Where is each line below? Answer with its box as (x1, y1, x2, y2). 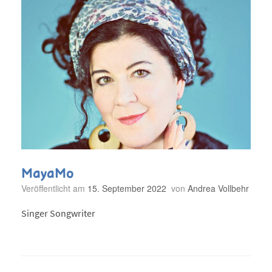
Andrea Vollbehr (188, 182, 249, 194)
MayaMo (21, 166, 74, 180)
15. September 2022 (87, 182, 166, 194)
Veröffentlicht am (26, 182, 87, 194)
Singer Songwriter (21, 207, 95, 220)
